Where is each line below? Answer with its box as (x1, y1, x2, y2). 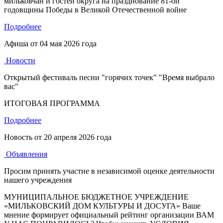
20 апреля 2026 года (44, 133, 111, 141)
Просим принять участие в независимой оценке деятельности (4, 167, 215, 175)
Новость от (4, 133, 44, 141)
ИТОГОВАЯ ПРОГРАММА (4, 99, 100, 108)
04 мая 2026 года (40, 39, 97, 48)
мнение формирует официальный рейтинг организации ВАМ (4, 211, 214, 219)
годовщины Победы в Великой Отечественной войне (4, 5, 187, 14)
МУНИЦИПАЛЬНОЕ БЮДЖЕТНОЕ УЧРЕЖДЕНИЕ (4, 193, 189, 201)
